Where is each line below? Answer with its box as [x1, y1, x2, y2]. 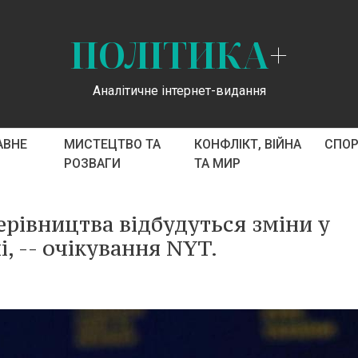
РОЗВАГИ [63, 156, 121, 171]
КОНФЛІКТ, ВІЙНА [193, 137, 301, 152]
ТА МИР [193, 156, 241, 171]
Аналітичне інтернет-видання [92, 82, 266, 98]
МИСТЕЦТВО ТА [63, 137, 161, 152]
